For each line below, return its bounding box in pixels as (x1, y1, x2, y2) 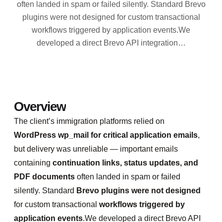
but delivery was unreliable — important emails (14, 145, 178, 153)
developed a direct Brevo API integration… (36, 39, 186, 47)
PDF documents (14, 172, 75, 181)
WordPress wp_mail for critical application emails (14, 131, 198, 139)
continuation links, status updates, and (53, 159, 198, 167)
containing (14, 159, 53, 167)
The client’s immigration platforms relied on (14, 117, 165, 125)
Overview (14, 99, 66, 114)
